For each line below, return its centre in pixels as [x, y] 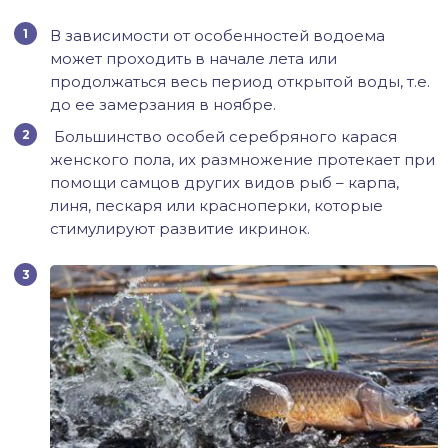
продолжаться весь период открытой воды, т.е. [240, 81]
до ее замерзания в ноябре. [163, 104]
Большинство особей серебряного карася [223, 136]
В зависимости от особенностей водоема [217, 35]
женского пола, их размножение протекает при [242, 159]
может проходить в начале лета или [193, 58]
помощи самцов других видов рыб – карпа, [224, 182]
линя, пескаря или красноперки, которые [216, 205]
